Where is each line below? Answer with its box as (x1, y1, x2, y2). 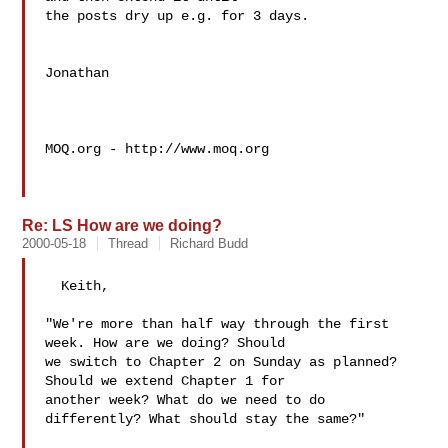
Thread (108, 236, 149, 251)
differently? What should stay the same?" (45, 411, 366, 427)
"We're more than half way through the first (45, 316, 390, 332)
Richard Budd (170, 236, 249, 251)
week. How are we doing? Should (45, 335, 286, 351)
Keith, (45, 278, 62, 294)
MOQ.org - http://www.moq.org (45, 141, 270, 157)
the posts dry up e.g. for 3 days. (45, 8, 310, 24)
